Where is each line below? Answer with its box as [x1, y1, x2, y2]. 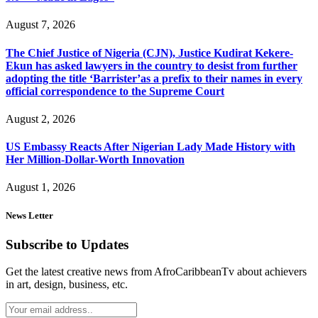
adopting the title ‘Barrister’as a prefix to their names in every [6, 72, 302, 84]
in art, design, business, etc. [6, 278, 128, 291]
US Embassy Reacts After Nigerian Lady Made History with [6, 141, 295, 153]
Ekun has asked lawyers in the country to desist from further [6, 59, 297, 72]
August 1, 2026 [6, 181, 75, 194]
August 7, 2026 [6, 18, 75, 31]
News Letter [6, 209, 53, 221]
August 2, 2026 [6, 112, 75, 125]
